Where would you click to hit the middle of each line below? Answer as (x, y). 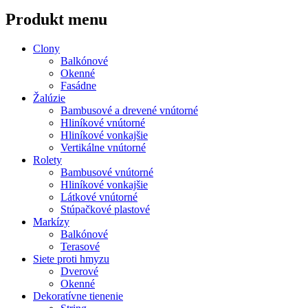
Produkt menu (56, 20)
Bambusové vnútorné (107, 173)
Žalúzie (49, 98)
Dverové (79, 272)
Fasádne (78, 86)
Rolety (47, 160)
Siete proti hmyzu (71, 259)
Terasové (80, 247)
